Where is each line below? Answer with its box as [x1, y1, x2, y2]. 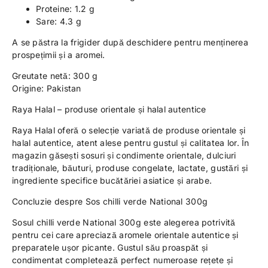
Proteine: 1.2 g [36, 4, 95, 14]
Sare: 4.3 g [36, 16, 82, 26]
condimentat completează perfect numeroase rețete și [12, 255, 233, 265]
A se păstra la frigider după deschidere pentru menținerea [12, 37, 248, 47]
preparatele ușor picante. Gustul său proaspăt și [12, 242, 208, 252]
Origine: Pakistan [12, 83, 81, 93]
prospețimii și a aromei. [12, 50, 105, 60]
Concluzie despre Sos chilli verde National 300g [12, 196, 208, 206]
